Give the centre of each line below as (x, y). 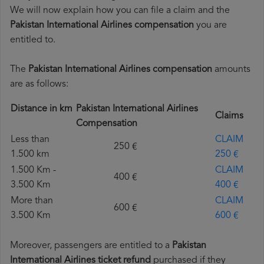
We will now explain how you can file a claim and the (120, 11)
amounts (231, 70)
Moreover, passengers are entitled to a (91, 246)
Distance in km (43, 109)
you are (210, 26)
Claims (233, 116)
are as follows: (39, 85)
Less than (30, 140)
